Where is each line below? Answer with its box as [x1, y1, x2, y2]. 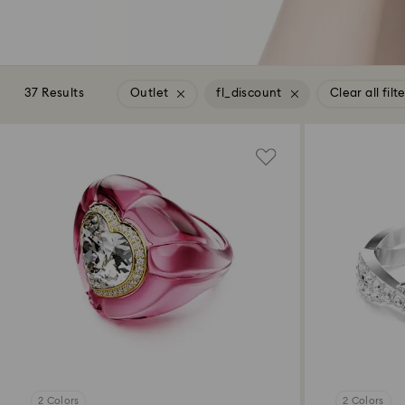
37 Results [24, 88, 84, 99]
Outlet [130, 88, 169, 100]
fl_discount [216, 88, 282, 100]
